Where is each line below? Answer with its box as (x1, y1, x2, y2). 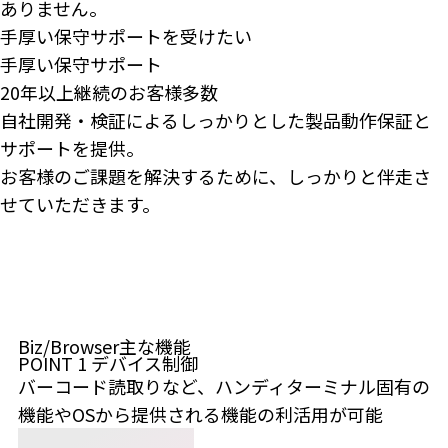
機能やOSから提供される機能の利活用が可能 (17, 400, 383, 427)
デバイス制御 (86, 349, 198, 376)
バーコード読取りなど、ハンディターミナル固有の (17, 372, 430, 399)
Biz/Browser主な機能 (17, 332, 191, 359)
